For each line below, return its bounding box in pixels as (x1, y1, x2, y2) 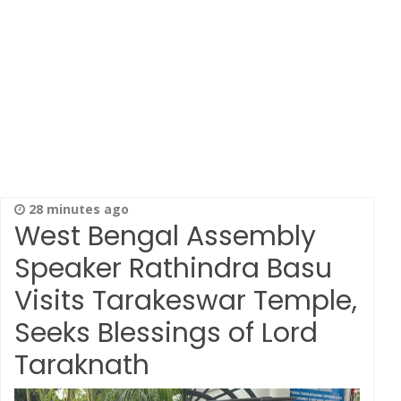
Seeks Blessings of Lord (14, 314, 318, 352)
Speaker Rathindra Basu (14, 250, 332, 287)
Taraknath (14, 346, 149, 384)
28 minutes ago (25, 200, 129, 218)
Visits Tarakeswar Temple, (14, 282, 357, 320)
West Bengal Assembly (14, 218, 316, 255)
